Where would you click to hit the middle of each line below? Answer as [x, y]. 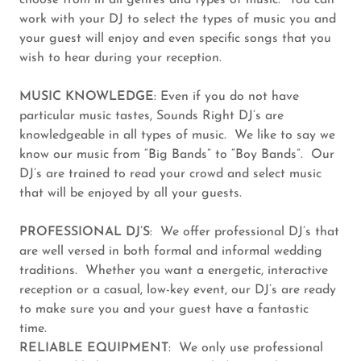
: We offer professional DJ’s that [245, 232]
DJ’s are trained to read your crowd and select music [170, 174]
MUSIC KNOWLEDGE [87, 97]
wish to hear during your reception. [122, 58]
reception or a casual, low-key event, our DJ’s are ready [178, 290]
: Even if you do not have [226, 97]
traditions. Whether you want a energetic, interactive [174, 271]
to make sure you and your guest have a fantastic [164, 310]
